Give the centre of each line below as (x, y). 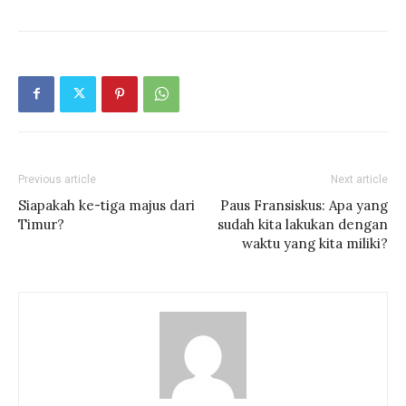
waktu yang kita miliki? (315, 243)
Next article (359, 179)
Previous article (57, 179)
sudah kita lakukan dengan (303, 224)
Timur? (41, 224)
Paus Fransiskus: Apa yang (304, 205)
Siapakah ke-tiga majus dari (106, 205)
